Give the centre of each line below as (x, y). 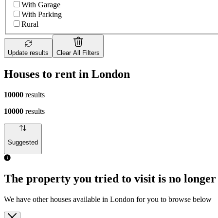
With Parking (42, 15)
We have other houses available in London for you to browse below (108, 200)
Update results (28, 53)
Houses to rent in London (67, 74)
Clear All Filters (78, 53)
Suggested (23, 143)
